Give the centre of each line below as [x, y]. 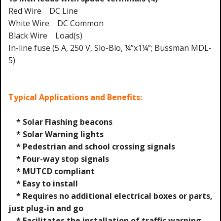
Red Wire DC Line [43, 11]
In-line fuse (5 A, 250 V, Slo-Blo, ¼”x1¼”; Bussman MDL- [110, 48]
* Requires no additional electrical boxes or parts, [110, 196]
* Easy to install [43, 183]
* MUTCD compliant [52, 171]
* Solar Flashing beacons [64, 122]
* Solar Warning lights [60, 134]
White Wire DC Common [56, 23]
